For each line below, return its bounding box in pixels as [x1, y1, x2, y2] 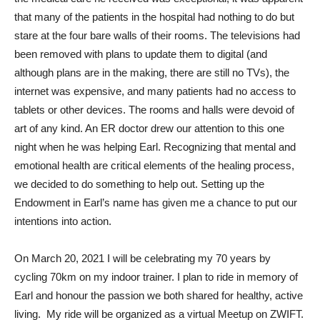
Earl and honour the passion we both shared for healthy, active [14, 289, 303, 301]
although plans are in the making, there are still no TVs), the [14, 66, 289, 79]
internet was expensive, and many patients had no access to [14, 85, 296, 97]
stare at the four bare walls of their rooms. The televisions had [14, 29, 300, 41]
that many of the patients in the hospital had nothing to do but [14, 11, 294, 23]
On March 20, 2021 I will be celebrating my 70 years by [14, 252, 271, 264]
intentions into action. [14, 215, 111, 227]
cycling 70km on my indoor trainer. [14, 271, 177, 283]
